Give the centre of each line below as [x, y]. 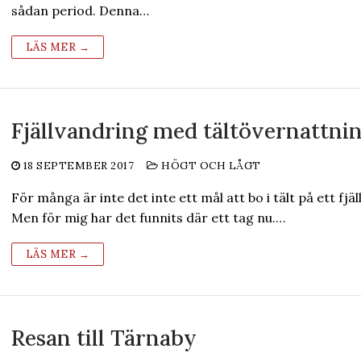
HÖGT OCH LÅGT [210, 166]
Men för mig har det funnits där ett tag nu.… [148, 218]
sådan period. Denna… [80, 10]
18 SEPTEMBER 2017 [79, 166]
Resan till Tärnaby [104, 338]
